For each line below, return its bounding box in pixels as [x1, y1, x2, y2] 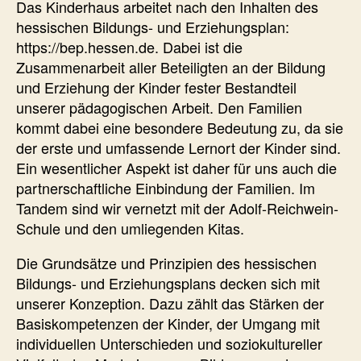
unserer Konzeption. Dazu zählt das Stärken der [16, 293, 324, 314]
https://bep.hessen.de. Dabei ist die [16, 36, 243, 58]
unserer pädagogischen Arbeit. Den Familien [16, 97, 302, 118]
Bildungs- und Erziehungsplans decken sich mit [16, 272, 320, 294]
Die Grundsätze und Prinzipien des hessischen [16, 252, 317, 274]
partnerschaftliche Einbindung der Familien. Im [16, 177, 315, 199]
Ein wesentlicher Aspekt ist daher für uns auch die [16, 157, 337, 179]
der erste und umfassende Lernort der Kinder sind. [16, 137, 341, 159]
